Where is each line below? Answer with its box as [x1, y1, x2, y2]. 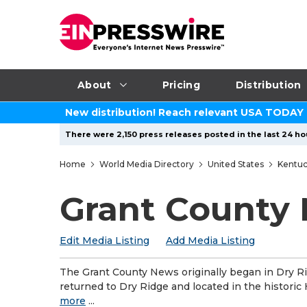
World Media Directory [99, 158, 194, 169]
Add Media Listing [166, 234, 255, 247]
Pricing [162, 78, 200, 91]
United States [208, 158, 264, 169]
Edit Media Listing [60, 234, 149, 247]
